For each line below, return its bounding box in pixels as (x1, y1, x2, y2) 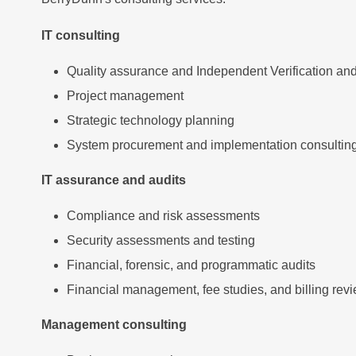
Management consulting (41, 318, 187, 331)
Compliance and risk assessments (67, 209, 260, 222)
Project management (67, 89, 184, 103)
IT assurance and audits (41, 173, 186, 187)
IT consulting (41, 29, 120, 42)
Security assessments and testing (67, 234, 255, 247)
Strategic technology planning (67, 114, 234, 127)
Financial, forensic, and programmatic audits (67, 258, 315, 272)
